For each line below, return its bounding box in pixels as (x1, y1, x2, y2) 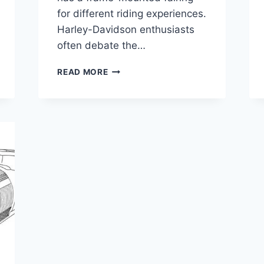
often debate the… (57, 39, 146, 52)
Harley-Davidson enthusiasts (57, 24, 195, 36)
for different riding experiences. (57, 8, 207, 20)
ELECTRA (107, 64, 147, 74)
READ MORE (57, 67, 108, 77)
